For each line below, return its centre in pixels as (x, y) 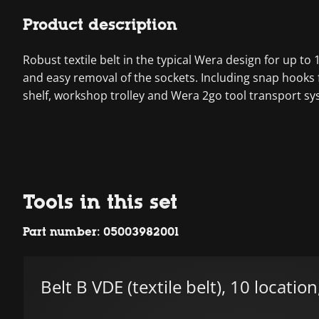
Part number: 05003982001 (101, 232)
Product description (100, 25)
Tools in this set (100, 202)
